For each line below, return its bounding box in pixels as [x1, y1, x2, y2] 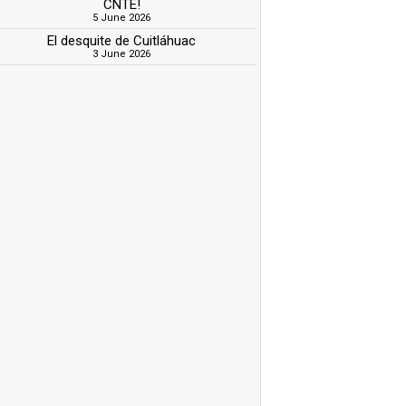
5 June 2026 [92, 11, 151, 24]
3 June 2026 [92, 47, 151, 60]
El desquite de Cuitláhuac [47, 32, 197, 49]
